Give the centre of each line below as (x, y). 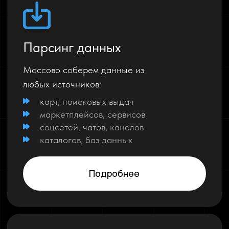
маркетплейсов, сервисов (93, 114)
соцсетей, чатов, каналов (92, 127)
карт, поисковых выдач (87, 101)
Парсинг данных (72, 47)
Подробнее (114, 174)
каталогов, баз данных (86, 140)
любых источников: (62, 84)
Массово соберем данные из (83, 70)
